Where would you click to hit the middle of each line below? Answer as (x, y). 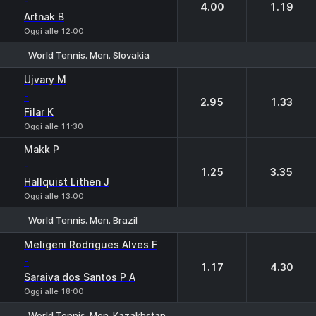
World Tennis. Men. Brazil (83, 220)
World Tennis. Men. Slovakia (89, 55)
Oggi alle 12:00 (54, 31)
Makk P (42, 149)
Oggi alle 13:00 (54, 196)
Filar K (39, 112)
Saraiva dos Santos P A (80, 277)
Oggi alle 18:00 (54, 291)
